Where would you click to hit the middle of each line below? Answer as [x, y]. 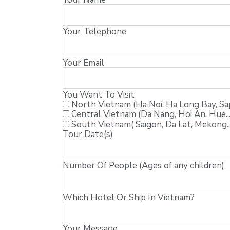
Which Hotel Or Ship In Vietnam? [129, 197]
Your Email [83, 63]
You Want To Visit [99, 94]
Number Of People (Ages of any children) [143, 166]
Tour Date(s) [88, 134]
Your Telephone [94, 31]
